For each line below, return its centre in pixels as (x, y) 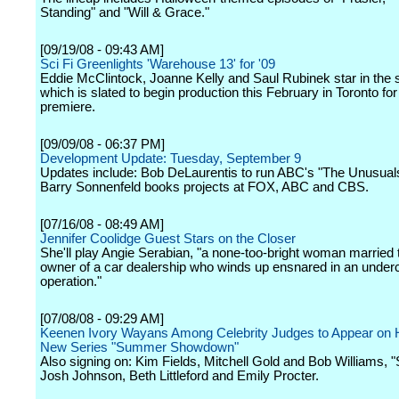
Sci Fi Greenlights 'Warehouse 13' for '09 (158, 64)
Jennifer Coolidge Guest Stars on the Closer (168, 239)
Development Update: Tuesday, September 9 (171, 159)
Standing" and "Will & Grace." (125, 12)
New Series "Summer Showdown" (139, 347)
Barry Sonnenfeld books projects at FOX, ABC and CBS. (204, 187)
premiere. (68, 107)
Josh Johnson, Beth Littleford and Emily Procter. (179, 376)
